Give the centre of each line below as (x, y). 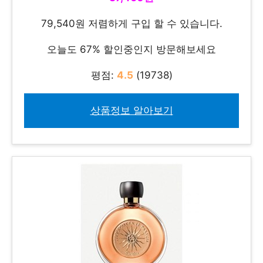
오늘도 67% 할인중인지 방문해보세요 (131, 50)
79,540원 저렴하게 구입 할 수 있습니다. (131, 24)
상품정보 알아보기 (131, 111)
